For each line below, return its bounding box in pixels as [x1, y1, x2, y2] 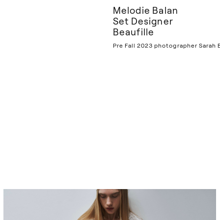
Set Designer [113, 15, 173, 27]
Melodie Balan [113, 4, 178, 16]
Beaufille [113, 26, 155, 37]
